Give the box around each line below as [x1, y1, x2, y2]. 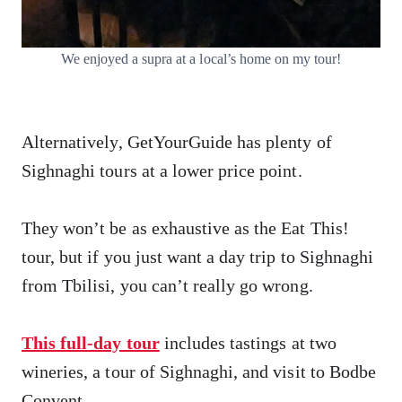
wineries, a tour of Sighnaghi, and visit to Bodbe [22, 362, 376, 381]
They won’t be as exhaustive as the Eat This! [22, 218, 349, 238]
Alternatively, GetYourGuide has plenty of [22, 132, 332, 152]
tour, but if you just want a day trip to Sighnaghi [22, 247, 374, 267]
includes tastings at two [163, 333, 336, 353]
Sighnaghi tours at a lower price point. [22, 161, 302, 180]
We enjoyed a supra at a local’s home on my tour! [60, 51, 342, 66]
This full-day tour [22, 333, 160, 353]
